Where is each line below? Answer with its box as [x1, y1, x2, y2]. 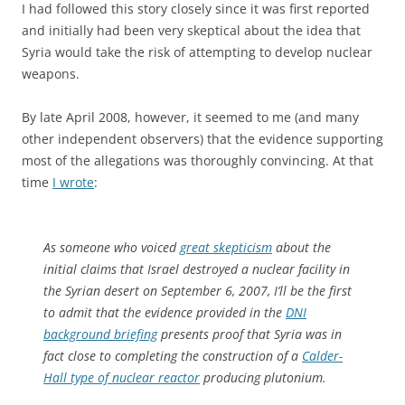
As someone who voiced [43, 238, 180, 256]
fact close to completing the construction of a [43, 346, 302, 364]
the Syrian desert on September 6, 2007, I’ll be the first [43, 281, 352, 299]
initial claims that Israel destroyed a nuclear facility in [43, 259, 350, 278]
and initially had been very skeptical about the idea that [22, 21, 361, 39]
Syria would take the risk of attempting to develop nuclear [22, 42, 372, 61]
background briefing [43, 325, 157, 343]
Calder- [302, 346, 343, 364]
